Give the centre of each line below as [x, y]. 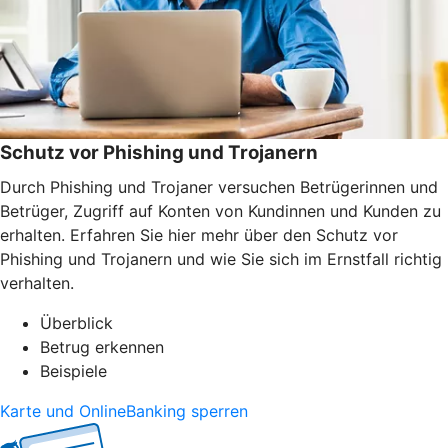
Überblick [76, 322]
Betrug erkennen [102, 346]
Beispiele [73, 370]
